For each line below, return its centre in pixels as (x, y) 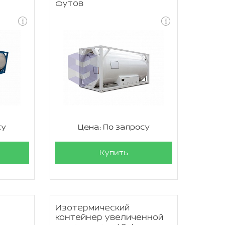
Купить (114, 153)
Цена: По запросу (114, 127)
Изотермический (92, 208)
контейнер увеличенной (109, 218)
